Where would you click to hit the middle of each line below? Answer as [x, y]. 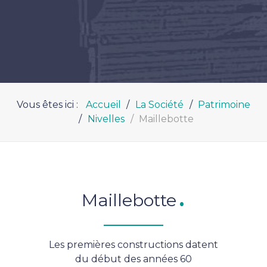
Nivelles [106, 119]
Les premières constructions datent [133, 245]
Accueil [103, 105]
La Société [159, 105]
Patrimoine [224, 105]
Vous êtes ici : [49, 105]
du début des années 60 [133, 259]
